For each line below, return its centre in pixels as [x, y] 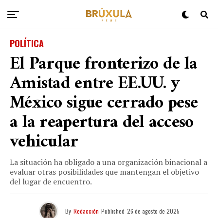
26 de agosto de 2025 [153, 211]
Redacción [86, 211]
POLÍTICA [27, 43]
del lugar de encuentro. [51, 182]
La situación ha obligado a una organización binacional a [109, 162]
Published [113, 211]
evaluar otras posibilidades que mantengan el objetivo [104, 172]
